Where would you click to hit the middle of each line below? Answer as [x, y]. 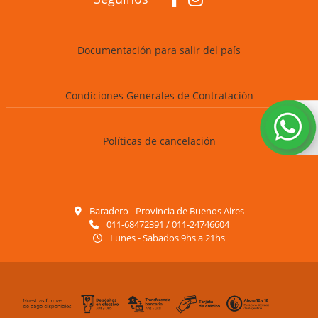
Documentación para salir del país [159, 50]
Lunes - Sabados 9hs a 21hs [166, 237]
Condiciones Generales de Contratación [159, 95]
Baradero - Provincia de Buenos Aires [165, 210]
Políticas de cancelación [159, 141]
